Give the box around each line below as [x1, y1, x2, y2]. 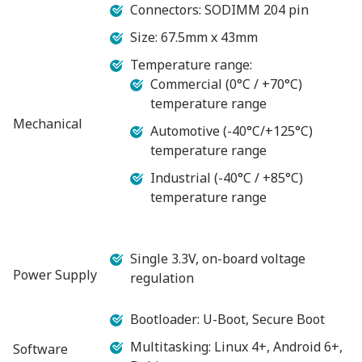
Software [13, 339, 68, 358]
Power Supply [13, 265, 97, 284]
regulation [130, 268, 194, 287]
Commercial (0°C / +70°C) [150, 74, 302, 93]
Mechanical [13, 114, 82, 133]
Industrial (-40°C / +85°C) [150, 168, 303, 187]
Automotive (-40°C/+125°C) [150, 121, 313, 140]
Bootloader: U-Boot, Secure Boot [130, 309, 325, 328]
